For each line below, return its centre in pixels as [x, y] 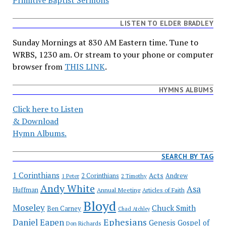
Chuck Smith [174, 208]
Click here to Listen [48, 109]
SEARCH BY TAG [187, 156]
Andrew [176, 176]
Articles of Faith [163, 190]
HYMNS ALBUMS [186, 90]
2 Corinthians [100, 176]
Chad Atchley [134, 209]
